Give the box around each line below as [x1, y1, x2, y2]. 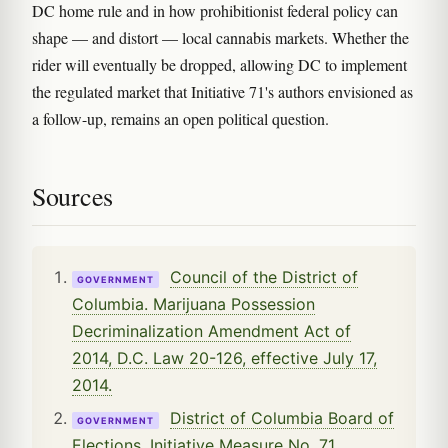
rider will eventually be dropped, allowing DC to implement [32, 53, 407, 75]
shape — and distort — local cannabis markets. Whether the [32, 26, 409, 48]
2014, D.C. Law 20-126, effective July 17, [72, 347, 377, 368]
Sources [32, 178, 113, 213]
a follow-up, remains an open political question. [32, 107, 329, 129]
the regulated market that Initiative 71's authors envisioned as [32, 80, 413, 102]
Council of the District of [170, 266, 358, 287]
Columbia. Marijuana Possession [72, 293, 315, 314]
